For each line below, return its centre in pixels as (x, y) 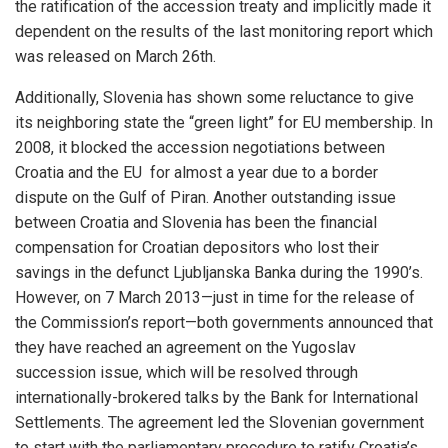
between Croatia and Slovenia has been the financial (196, 222)
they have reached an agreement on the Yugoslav (185, 347)
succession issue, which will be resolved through (186, 372)
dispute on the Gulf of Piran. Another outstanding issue (205, 197)
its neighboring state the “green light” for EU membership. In (224, 122)
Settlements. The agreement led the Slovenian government (219, 422)
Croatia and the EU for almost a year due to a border (196, 172)
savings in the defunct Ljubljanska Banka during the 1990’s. (219, 272)
